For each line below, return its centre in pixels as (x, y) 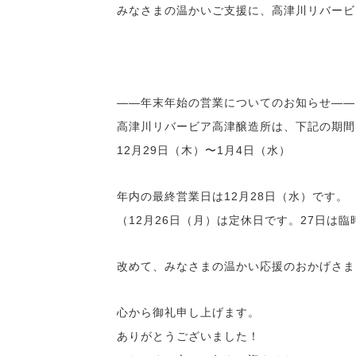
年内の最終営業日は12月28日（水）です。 (232, 197)
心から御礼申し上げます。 (188, 313)
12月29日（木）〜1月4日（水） (204, 151)
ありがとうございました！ (188, 337)
